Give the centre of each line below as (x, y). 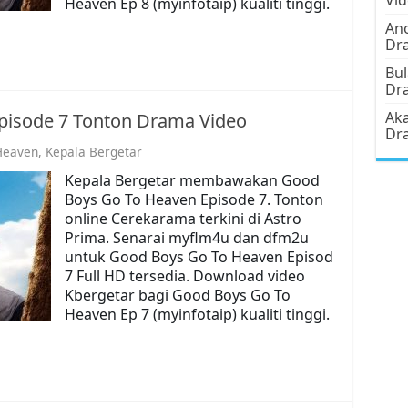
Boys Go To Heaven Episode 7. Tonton (194, 199)
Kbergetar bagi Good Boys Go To (177, 295)
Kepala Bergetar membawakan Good (192, 180)
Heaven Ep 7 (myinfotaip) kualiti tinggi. (197, 314)
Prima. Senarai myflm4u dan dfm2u (186, 237)
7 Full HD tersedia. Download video (184, 275)
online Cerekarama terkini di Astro (183, 218)
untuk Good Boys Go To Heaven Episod (199, 256)
